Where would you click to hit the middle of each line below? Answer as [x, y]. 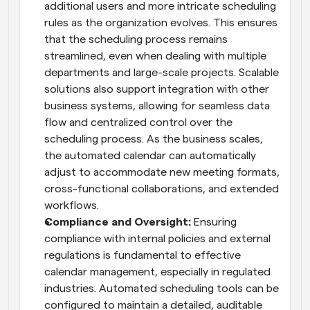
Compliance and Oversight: [118, 222]
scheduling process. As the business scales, [154, 139]
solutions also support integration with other [157, 89]
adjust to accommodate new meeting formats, [162, 172]
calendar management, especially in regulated [157, 272]
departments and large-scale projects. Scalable [162, 72]
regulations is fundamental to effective [143, 255]
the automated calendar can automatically [150, 155]
